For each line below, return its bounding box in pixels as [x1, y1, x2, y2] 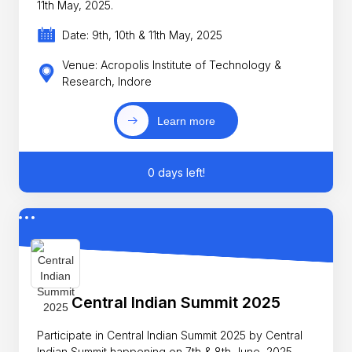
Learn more [157, 114, 216, 127]
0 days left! [147, 165, 205, 179]
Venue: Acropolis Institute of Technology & [61, 58, 281, 72]
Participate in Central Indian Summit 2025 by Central [37, 328, 303, 342]
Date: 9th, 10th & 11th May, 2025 [61, 27, 222, 42]
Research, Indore [61, 75, 152, 89]
